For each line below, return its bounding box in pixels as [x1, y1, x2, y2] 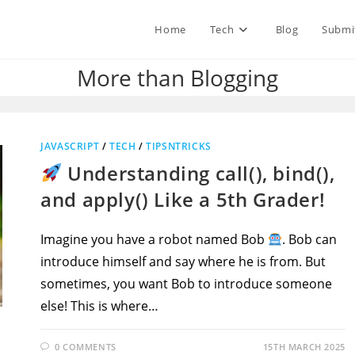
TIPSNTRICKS [146, 139, 212, 153]
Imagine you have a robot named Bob [40, 231, 269, 248]
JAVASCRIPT [40, 139, 100, 153]
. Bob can [282, 231, 338, 248]
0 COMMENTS [54, 341, 116, 353]
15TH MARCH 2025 [262, 341, 345, 353]
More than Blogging [77, 63, 278, 93]
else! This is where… [40, 297, 159, 315]
